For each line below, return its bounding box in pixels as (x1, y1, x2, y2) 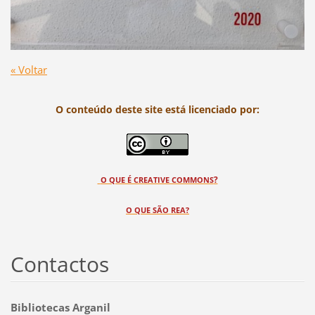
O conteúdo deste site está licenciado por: (56, 102, 259, 116)
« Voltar (10, 62, 47, 77)
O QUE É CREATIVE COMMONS (100, 174, 214, 185)
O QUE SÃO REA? (126, 204, 189, 215)
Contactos (10, 249, 109, 278)
